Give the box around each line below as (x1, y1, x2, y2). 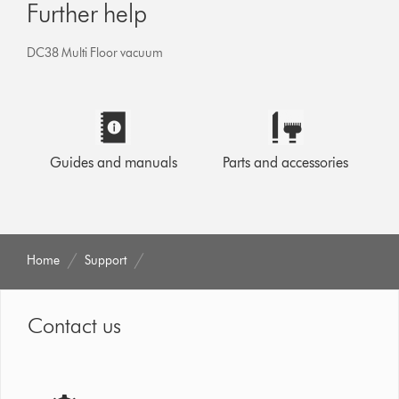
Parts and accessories (223, 153, 349, 171)
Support (85, 252, 127, 268)
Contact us (28, 312, 122, 338)
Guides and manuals (49, 153, 177, 171)
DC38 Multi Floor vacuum (27, 45, 164, 61)
